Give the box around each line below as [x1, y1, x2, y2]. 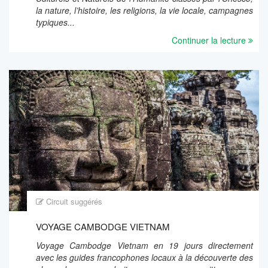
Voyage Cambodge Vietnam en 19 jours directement [36, 239, 253, 251]
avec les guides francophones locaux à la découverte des [36, 251, 253, 263]
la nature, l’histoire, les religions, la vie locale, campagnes [36, 4, 253, 17]
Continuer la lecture [172, 34, 248, 47]
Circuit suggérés [46, 195, 102, 207]
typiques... [36, 16, 75, 29]
